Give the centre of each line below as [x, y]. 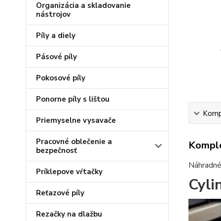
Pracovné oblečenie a [74, 142]
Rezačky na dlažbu [69, 214]
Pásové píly [56, 57]
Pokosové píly [61, 78]
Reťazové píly [60, 193]
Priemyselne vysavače [76, 120]
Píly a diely [56, 36]
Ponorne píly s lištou [73, 99]
